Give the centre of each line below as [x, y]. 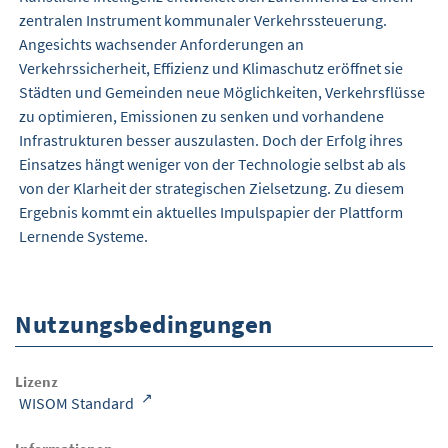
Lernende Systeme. [83, 235]
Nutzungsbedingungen [144, 323]
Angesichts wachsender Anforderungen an [161, 43]
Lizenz [36, 382]
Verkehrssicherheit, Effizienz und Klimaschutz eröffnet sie [211, 67]
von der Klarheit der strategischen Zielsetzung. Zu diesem [211, 187]
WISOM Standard [78, 403]
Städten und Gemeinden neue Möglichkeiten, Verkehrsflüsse [222, 91]
